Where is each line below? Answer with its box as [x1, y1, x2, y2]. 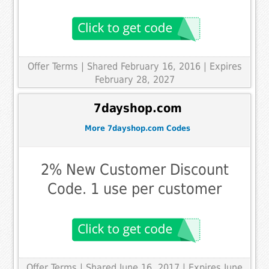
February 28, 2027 [94, 73, 175, 85]
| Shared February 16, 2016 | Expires [80, 60, 242, 72]
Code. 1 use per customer [47, 180, 222, 198]
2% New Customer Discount [40, 161, 229, 179]
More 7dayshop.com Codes [85, 123, 190, 133]
